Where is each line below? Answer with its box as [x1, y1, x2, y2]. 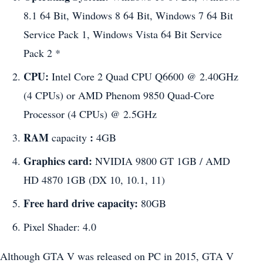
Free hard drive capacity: [23, 195, 138, 211]
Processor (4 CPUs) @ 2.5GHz [23, 106, 157, 121]
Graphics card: [23, 153, 92, 169]
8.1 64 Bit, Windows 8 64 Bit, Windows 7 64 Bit [23, 8, 233, 22]
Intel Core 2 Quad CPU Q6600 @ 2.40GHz [49, 69, 238, 83]
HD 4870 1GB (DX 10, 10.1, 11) [23, 173, 165, 187]
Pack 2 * [23, 45, 60, 60]
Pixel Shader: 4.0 [23, 220, 96, 234]
